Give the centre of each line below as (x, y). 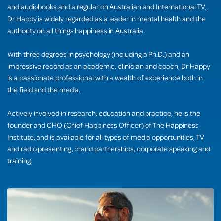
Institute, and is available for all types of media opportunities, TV (106, 136)
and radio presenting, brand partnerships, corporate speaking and (109, 148)
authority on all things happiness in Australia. (76, 30)
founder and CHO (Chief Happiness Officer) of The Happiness (103, 125)
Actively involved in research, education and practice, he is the (104, 113)
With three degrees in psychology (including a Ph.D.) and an (98, 54)
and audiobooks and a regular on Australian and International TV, (107, 6)
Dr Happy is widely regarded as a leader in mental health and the (107, 18)
